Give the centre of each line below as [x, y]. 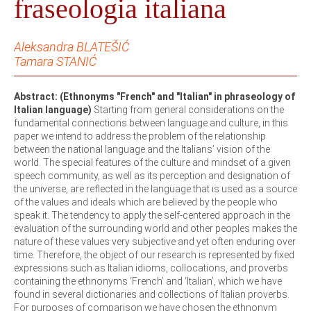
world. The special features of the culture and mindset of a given [152, 162]
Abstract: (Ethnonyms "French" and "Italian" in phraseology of [154, 96]
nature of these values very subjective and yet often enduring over [155, 241]
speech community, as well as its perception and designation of [152, 175]
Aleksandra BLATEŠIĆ [72, 47]
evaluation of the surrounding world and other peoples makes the [155, 228]
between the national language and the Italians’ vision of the [142, 149]
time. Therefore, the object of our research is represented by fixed [154, 254]
